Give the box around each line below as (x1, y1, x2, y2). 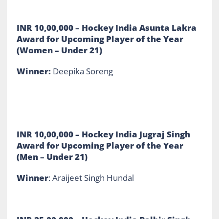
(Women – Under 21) (16, 44, 104, 56)
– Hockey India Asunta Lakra (73, 22, 197, 33)
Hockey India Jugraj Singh (81, 128, 190, 140)
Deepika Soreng (50, 65, 113, 77)
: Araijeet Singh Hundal (48, 172, 136, 183)
